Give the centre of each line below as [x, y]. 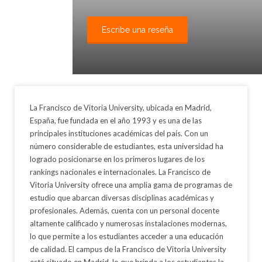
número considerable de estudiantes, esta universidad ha [127, 146]
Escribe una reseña [137, 30]
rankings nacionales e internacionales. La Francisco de [120, 172]
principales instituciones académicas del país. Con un [119, 133]
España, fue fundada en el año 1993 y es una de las [116, 120]
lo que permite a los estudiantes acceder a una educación [127, 236]
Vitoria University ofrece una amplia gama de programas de [131, 185]
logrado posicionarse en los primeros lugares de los [117, 159]
